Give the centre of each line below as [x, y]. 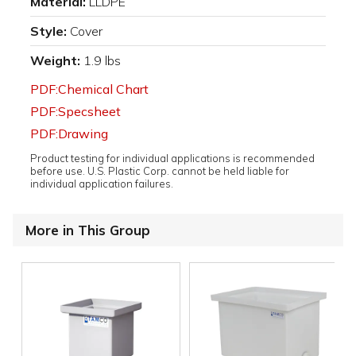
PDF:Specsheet [75, 111]
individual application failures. [102, 183]
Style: [48, 31]
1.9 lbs [102, 60]
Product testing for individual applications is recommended [172, 158]
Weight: [55, 60]
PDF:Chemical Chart [89, 89]
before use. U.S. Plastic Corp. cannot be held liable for [160, 170]
